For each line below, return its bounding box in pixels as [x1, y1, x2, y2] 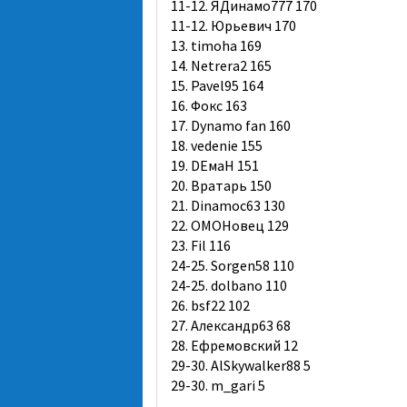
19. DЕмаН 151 [171, 156, 259, 174]
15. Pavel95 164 [171, 76, 263, 94]
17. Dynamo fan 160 [171, 116, 291, 134]
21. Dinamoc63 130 [171, 196, 285, 214]
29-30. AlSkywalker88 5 [171, 356, 311, 374]
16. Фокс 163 [171, 96, 247, 114]
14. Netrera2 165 [171, 56, 272, 74]
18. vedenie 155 [171, 136, 263, 154]
